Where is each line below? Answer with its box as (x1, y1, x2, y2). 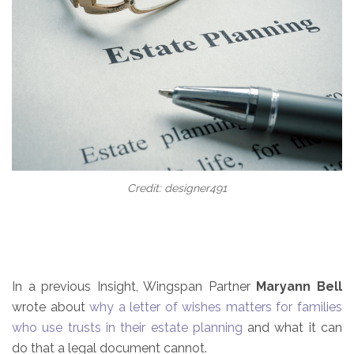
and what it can (242, 319, 343, 335)
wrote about (12, 299, 90, 314)
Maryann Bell (256, 278, 343, 294)
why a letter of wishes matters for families (89, 299, 343, 314)
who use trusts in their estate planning (12, 319, 243, 335)
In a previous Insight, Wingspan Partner (12, 278, 257, 294)
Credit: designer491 (127, 181, 227, 194)
